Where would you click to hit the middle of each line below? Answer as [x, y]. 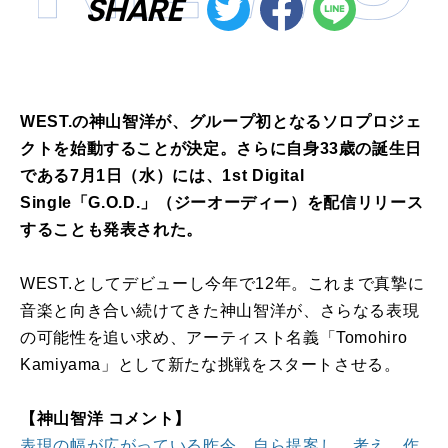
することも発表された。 [112, 230]
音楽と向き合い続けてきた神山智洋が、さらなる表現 [220, 311]
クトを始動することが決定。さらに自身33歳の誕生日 [221, 149]
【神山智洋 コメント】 [106, 419]
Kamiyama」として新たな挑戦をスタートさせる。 [210, 365]
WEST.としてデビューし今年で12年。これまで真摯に [222, 284]
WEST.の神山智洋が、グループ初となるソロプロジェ [221, 122]
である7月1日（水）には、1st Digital [162, 176]
